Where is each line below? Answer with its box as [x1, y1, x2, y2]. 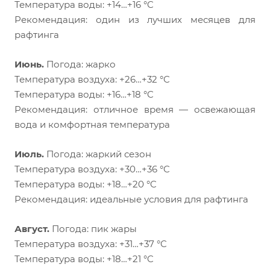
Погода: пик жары [52, 223, 137, 235]
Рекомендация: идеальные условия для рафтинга [14, 193, 248, 206]
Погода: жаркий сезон [46, 148, 151, 160]
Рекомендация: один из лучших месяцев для [14, 14, 256, 26]
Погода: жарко [44, 58, 116, 71]
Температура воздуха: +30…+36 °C [14, 163, 170, 175]
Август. [14, 223, 52, 235]
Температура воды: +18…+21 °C [14, 253, 154, 265]
